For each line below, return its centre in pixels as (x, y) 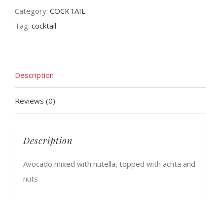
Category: (32, 11)
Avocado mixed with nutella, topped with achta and (109, 164)
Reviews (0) (35, 100)
